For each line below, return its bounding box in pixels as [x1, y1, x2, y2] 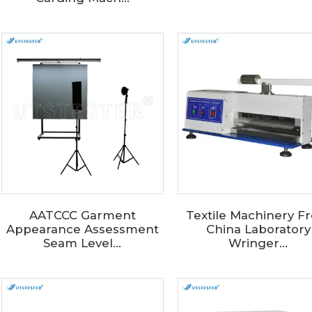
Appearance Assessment [6, 222, 159, 237]
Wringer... [228, 236, 288, 251]
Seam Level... [43, 236, 122, 251]
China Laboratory [205, 222, 311, 237]
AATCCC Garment [29, 208, 136, 223]
